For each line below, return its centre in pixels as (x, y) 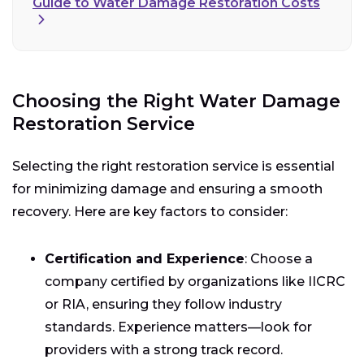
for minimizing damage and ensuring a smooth (167, 188)
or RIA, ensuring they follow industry (163, 304)
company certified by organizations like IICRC (195, 281)
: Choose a (279, 258)
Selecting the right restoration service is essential (173, 166)
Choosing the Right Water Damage (176, 101)
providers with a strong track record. (164, 349)
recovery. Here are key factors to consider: (150, 211)
